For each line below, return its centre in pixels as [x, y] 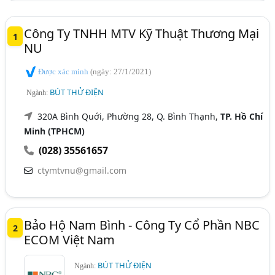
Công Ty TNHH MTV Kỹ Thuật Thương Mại [142, 33]
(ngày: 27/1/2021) [121, 72]
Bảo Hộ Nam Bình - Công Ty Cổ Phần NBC [142, 225]
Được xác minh [64, 72]
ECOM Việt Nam [70, 239]
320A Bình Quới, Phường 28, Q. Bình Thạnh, [129, 116]
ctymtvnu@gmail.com [82, 170]
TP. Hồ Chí [242, 116]
